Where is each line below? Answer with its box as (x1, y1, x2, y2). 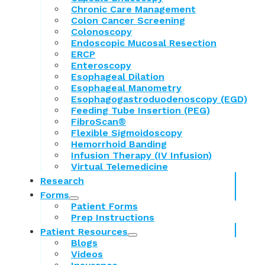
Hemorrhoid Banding (71, 138, 167, 150)
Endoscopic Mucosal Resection (71, 37, 216, 49)
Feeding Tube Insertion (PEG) (71, 104, 210, 116)
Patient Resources (40, 225, 128, 237)
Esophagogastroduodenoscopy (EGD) (71, 93, 247, 105)
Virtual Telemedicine (71, 160, 168, 172)
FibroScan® (71, 115, 126, 127)
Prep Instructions (71, 211, 154, 223)
